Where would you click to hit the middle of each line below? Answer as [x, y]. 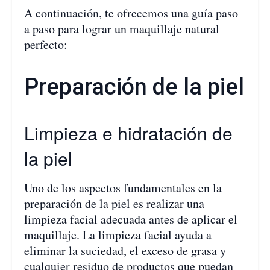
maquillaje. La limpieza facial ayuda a [118, 234]
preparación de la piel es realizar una [114, 203]
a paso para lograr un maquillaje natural [122, 29]
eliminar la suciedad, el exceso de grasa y [125, 250]
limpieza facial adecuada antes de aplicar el [131, 219]
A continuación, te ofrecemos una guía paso [131, 13]
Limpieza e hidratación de [128, 133]
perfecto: [46, 45]
